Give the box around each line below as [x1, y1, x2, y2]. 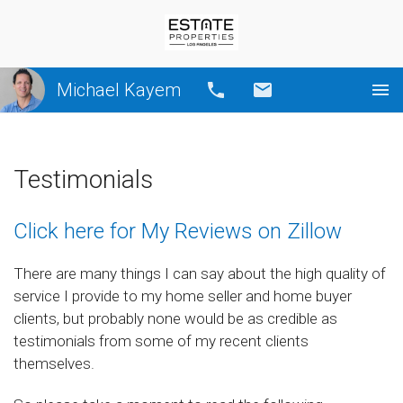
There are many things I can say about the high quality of [13, 264, 386, 283]
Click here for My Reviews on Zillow [13, 219, 342, 244]
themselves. [13, 354, 94, 373]
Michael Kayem [57, 79, 181, 101]
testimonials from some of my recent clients [13, 332, 309, 351]
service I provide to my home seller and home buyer [13, 287, 352, 306]
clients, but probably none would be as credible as [13, 309, 337, 328]
